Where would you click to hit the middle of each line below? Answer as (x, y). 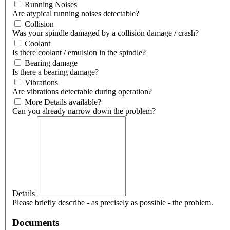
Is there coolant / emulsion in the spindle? (79, 53)
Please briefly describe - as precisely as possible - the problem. (113, 203)
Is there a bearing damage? (55, 72)
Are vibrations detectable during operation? (82, 92)
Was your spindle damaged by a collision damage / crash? (106, 33)
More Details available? (63, 102)
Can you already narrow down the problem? (84, 111)
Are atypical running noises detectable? (76, 14)
